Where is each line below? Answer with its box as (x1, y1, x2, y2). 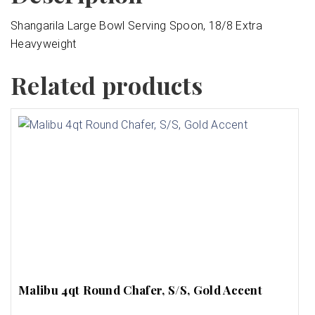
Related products (11, 68, 203, 101)
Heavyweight (11, 37, 77, 51)
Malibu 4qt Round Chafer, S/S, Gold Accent (18, 282, 263, 298)
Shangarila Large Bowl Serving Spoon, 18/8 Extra (11, 18, 263, 32)
